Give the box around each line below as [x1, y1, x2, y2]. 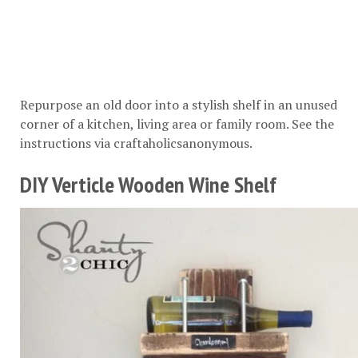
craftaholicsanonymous [113, 134, 249, 153]
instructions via [20, 134, 113, 153]
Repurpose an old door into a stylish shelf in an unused [20, 96, 337, 114]
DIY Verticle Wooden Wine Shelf [20, 169, 276, 200]
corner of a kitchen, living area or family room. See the [20, 115, 334, 133]
